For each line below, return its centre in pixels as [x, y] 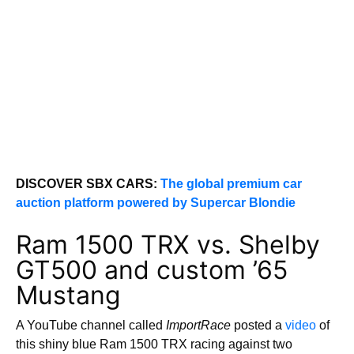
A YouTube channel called [91, 325]
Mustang [68, 295]
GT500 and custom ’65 [152, 270]
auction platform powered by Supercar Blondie [156, 203]
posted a [258, 325]
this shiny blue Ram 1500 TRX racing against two [154, 344]
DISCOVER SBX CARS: [88, 184]
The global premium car [231, 184]
